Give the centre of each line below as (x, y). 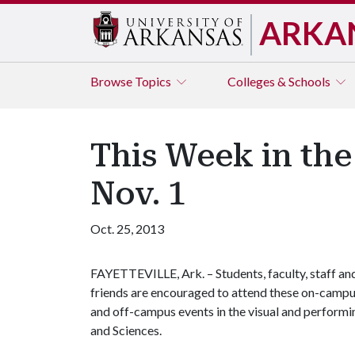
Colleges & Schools (280, 81)
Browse (113, 81)
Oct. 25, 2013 (127, 229)
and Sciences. (126, 330)
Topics (154, 81)
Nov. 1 (138, 194)
